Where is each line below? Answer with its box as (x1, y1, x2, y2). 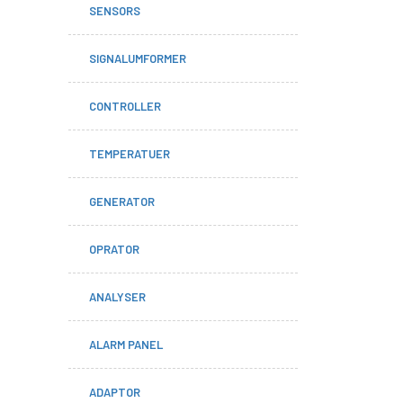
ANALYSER (89, 290, 146, 304)
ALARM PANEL (89, 337, 163, 352)
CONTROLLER (89, 99, 161, 113)
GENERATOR (89, 194, 155, 209)
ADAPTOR (89, 385, 140, 399)
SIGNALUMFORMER (89, 51, 186, 66)
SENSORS (89, 4, 140, 18)
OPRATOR (89, 242, 139, 256)
